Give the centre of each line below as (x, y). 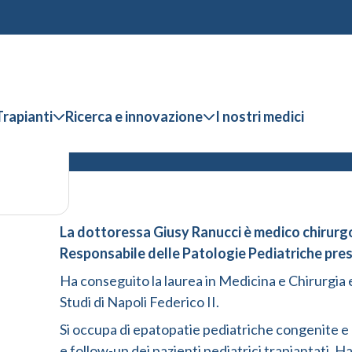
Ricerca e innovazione (134, 116)
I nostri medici (260, 116)
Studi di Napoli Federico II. (139, 302)
